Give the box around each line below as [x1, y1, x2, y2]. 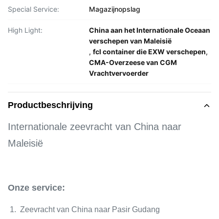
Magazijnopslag [89, 5, 140, 13]
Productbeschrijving [8, 100, 93, 110]
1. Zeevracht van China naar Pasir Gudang [8, 205, 160, 214]
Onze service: [8, 183, 65, 193]
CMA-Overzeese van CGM [89, 58, 177, 66]
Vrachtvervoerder [89, 69, 149, 77]
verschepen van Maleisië [89, 37, 172, 45]
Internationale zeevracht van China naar [8, 121, 181, 132]
